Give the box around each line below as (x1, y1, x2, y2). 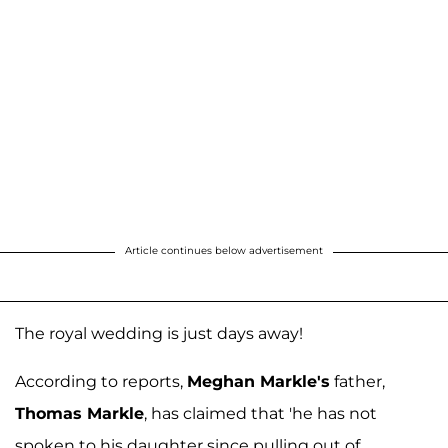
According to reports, (15, 372, 187, 391)
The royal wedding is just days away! (15, 324, 303, 343)
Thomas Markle (15, 404, 144, 423)
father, (330, 372, 385, 391)
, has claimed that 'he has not (144, 404, 377, 423)
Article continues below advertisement (125, 244, 323, 257)
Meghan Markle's (187, 372, 330, 391)
